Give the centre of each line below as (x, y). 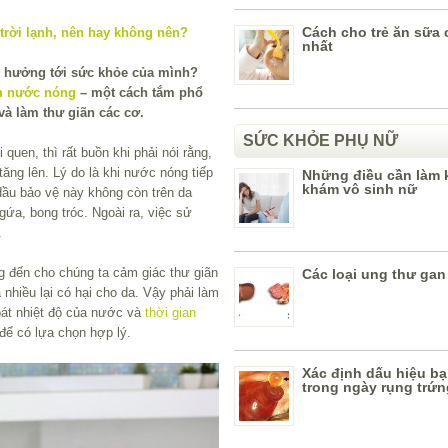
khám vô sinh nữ (359, 189)
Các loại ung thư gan (374, 274)
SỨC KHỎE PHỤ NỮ (320, 140)
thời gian (170, 312)
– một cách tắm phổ (139, 92)
